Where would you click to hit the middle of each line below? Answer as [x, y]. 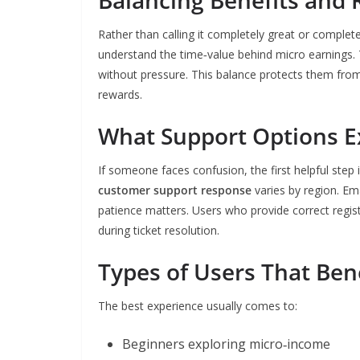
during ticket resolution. [159, 230]
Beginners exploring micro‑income [226, 344]
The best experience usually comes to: [198, 306]
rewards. [120, 94]
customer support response [175, 190]
